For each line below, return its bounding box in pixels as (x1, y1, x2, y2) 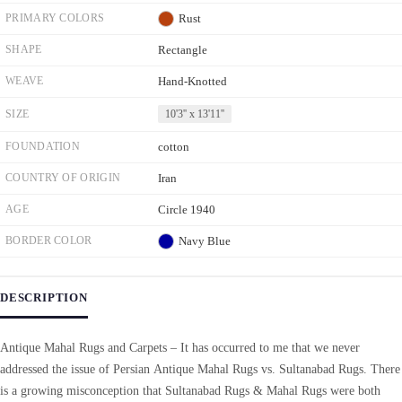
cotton (158, 141, 189, 153)
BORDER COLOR (5, 235, 92, 246)
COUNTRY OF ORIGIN (5, 172, 121, 183)
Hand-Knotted (158, 75, 227, 87)
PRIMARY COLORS (5, 13, 105, 23)
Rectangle (158, 44, 207, 56)
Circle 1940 (158, 204, 215, 215)
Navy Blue (179, 235, 231, 247)
